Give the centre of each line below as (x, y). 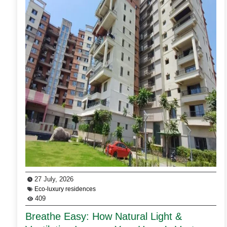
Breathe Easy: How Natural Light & (104, 216)
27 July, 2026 (53, 179)
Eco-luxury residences (65, 189)
